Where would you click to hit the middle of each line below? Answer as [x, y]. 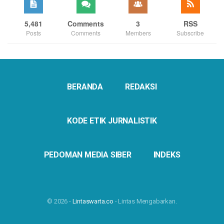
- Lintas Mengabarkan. [145, 201]
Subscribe [190, 33]
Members [138, 33]
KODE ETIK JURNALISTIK [112, 121]
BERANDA [85, 87]
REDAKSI [141, 87]
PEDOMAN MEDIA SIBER [87, 155]
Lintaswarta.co [93, 201]
